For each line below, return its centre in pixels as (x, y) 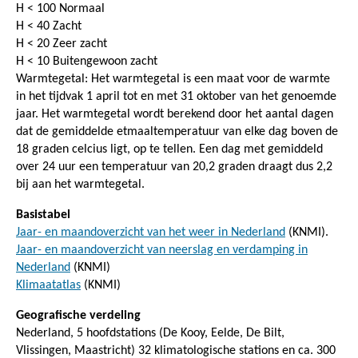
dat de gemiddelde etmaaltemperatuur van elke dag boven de (177, 131)
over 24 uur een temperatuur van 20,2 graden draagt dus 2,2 (174, 167)
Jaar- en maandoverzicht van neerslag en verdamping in (162, 250)
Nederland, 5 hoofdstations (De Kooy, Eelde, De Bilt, (150, 333)
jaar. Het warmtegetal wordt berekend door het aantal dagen (175, 114)
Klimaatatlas (48, 285)
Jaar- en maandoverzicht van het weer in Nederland (151, 232)
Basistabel (43, 215)
